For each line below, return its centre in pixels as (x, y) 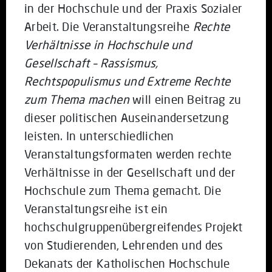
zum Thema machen (79, 99)
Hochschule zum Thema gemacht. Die (123, 190)
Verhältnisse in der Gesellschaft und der (130, 172)
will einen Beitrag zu (187, 99)
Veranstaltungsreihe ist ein (96, 208)
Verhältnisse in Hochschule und (108, 44)
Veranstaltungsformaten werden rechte (128, 154)
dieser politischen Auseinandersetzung (127, 117)
